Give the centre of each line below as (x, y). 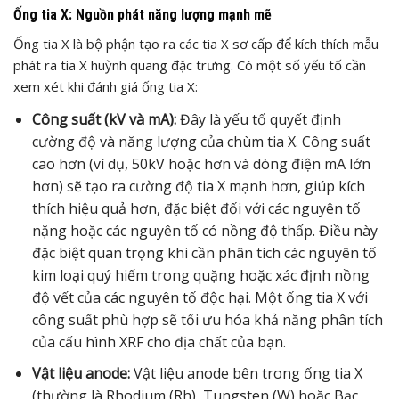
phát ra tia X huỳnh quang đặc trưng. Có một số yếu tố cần (190, 65)
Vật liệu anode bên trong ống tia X (246, 373)
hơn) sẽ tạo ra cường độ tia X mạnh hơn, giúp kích (198, 186)
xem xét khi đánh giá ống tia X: (106, 86)
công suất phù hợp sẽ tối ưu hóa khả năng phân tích (207, 320)
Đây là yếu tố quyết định (258, 119)
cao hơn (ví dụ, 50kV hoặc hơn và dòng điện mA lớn (201, 164)
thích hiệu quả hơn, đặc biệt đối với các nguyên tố (196, 208)
